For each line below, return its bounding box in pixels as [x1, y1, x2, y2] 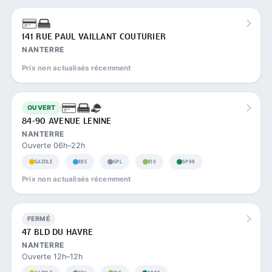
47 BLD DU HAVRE [22, 226, 93, 239]
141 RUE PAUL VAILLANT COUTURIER [22, 30, 166, 43]
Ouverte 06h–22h [22, 140, 85, 150]
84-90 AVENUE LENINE [22, 115, 112, 127]
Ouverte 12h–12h [22, 251, 83, 261]
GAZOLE [35, 158, 52, 165]
